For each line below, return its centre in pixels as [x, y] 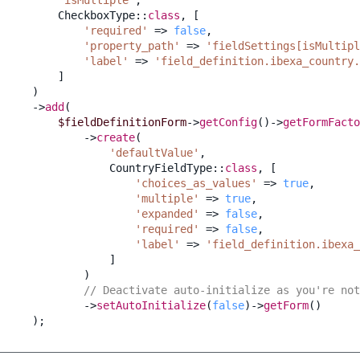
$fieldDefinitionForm [122, 122]
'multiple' [167, 198]
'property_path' [132, 45]
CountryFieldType [161, 168]
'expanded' [167, 213]
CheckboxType [96, 15]
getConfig [228, 122]
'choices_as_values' [196, 183]
